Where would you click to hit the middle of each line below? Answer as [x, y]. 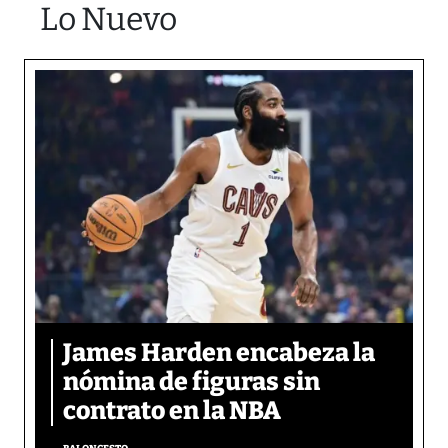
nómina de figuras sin [191, 381]
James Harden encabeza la [219, 352]
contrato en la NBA [172, 410]
